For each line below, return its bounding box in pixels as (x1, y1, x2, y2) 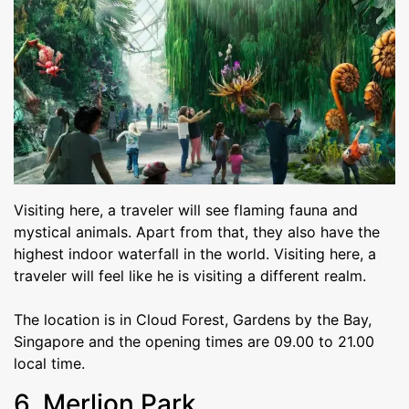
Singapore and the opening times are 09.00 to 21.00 (14, 332, 374, 351)
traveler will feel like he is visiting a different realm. (14, 267, 366, 286)
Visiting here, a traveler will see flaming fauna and (14, 201, 358, 220)
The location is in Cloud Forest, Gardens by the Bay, (14, 310, 372, 330)
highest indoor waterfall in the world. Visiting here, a (14, 245, 376, 264)
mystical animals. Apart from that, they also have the (14, 223, 380, 242)
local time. (14, 354, 85, 373)
